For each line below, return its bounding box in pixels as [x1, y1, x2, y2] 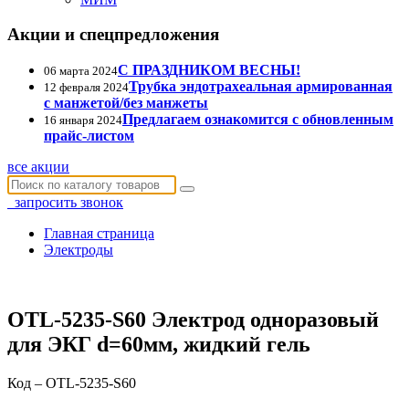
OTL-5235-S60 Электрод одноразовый [7, 307, 379, 331]
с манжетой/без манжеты [44, 94, 208, 110]
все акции [7, 158, 69, 174]
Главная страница [44, 225, 154, 241]
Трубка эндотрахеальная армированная [129, 78, 393, 94]
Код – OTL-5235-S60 [7, 374, 136, 391]
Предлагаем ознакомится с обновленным [122, 110, 393, 127]
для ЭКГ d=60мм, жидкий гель [7, 331, 310, 356]
